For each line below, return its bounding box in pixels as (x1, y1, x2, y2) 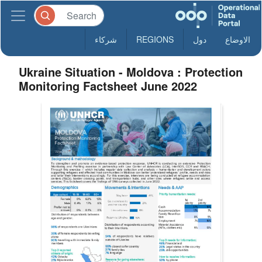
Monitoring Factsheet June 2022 (19, 77, 198, 94)
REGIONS (136, 33, 174, 45)
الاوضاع (225, 33, 250, 45)
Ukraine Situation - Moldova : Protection (19, 63, 243, 80)
